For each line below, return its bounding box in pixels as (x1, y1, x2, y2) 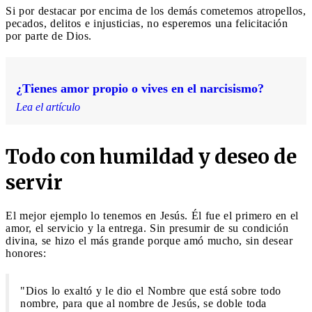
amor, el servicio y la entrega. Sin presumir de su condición (6, 221, 288, 234)
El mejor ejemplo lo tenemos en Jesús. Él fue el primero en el (6, 209, 299, 221)
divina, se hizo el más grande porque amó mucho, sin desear (6, 234, 292, 247)
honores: (6, 247, 46, 259)
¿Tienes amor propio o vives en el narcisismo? (16, 81, 264, 95)
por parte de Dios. (6, 29, 92, 42)
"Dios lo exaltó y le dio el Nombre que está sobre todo (20, 284, 281, 297)
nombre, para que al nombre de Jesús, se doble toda (20, 297, 267, 309)
